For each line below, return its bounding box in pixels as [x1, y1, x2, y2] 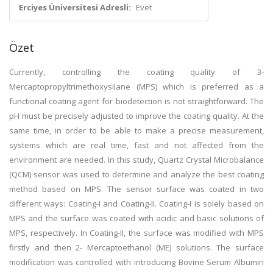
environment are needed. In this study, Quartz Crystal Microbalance [9, 154, 264, 165]
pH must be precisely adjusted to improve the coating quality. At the [9, 110, 264, 121]
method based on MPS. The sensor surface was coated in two [9, 183, 264, 194]
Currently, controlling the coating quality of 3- [9, 66, 264, 77]
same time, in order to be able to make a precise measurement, [9, 125, 264, 136]
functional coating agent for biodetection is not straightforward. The [9, 96, 264, 107]
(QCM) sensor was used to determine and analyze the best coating [9, 169, 264, 180]
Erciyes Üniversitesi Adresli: [19, 2, 131, 13]
